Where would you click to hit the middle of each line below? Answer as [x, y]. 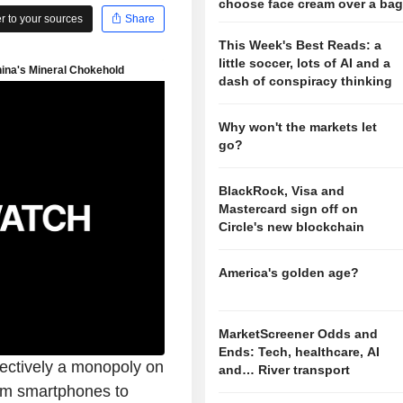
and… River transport [285, 370]
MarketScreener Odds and [299, 334]
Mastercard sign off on [289, 209]
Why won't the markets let [298, 127]
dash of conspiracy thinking [306, 81]
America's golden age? [289, 273]
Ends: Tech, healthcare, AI [300, 352]
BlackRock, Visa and [282, 191]
